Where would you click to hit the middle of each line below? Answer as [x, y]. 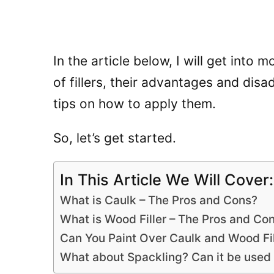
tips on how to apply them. [135, 103]
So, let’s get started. [115, 138]
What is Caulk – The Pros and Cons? [159, 200]
